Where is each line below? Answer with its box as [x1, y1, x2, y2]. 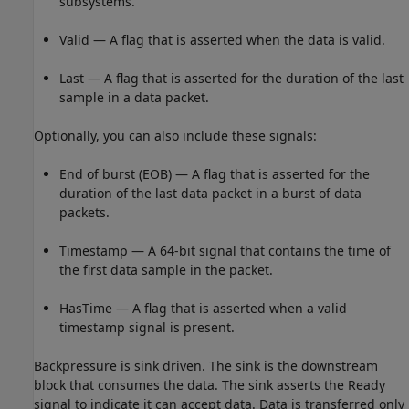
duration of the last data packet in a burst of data [59, 184, 362, 202]
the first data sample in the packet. [59, 260, 273, 278]
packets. [59, 203, 110, 221]
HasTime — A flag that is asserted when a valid [59, 299, 347, 317]
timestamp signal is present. [59, 318, 235, 336]
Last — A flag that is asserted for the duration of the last [59, 68, 404, 87]
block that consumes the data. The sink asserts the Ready [34, 375, 385, 393]
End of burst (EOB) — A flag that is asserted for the [59, 164, 370, 183]
